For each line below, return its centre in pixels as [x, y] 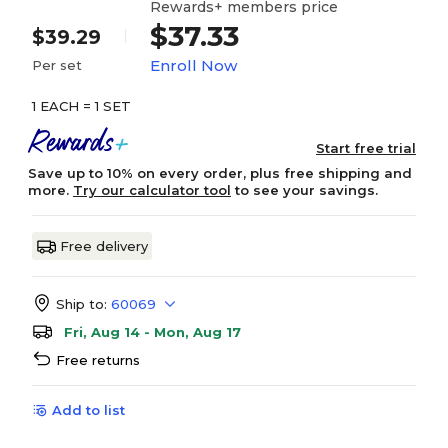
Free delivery [104, 246]
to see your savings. [304, 190]
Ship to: [81, 304]
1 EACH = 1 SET [81, 106]
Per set [57, 65]
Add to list [88, 410]
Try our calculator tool [152, 190]
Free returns [98, 360]
